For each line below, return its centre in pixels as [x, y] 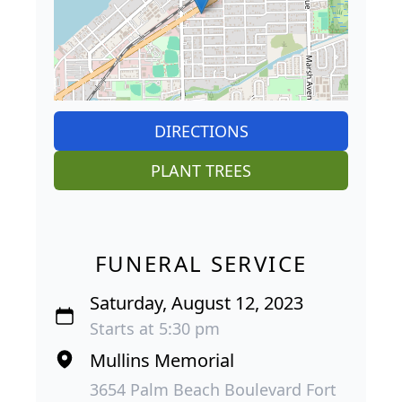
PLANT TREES [201, 171]
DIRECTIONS [201, 131]
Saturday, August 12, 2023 [197, 303]
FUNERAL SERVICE [201, 264]
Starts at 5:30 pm [155, 329]
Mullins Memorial [162, 361]
